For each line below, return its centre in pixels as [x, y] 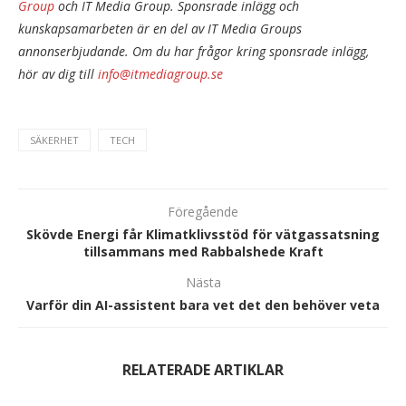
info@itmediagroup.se [159, 73]
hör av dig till [56, 73]
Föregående [203, 211]
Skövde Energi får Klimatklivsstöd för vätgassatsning [203, 234]
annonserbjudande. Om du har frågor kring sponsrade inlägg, [193, 51]
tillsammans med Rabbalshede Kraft [203, 251]
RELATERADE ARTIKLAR [203, 369]
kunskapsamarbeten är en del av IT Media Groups [160, 28]
